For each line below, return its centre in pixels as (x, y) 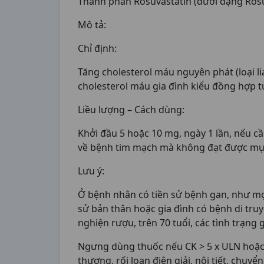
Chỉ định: (98, 48)
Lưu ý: (91, 171)
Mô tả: (92, 25)
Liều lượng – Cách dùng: (132, 110)
